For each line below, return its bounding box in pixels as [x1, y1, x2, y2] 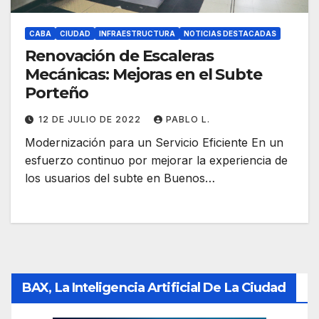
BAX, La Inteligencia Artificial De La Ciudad [22, 280, 286, 296]
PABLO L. [166, 114, 210, 125]
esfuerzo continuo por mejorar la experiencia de [25, 153, 288, 168]
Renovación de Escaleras [25, 46, 214, 66]
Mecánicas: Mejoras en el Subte [25, 65, 262, 85]
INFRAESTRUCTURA [99, 29, 175, 38]
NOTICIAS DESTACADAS [184, 29, 276, 38]
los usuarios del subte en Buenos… [25, 171, 215, 186]
